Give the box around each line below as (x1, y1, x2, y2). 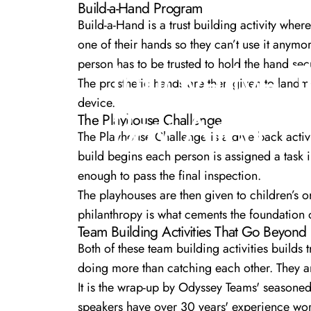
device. (78, 93, 115, 112)
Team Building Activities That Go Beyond (78, 220, 307, 242)
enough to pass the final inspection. (78, 166, 261, 185)
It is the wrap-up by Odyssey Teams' (78, 278, 263, 296)
